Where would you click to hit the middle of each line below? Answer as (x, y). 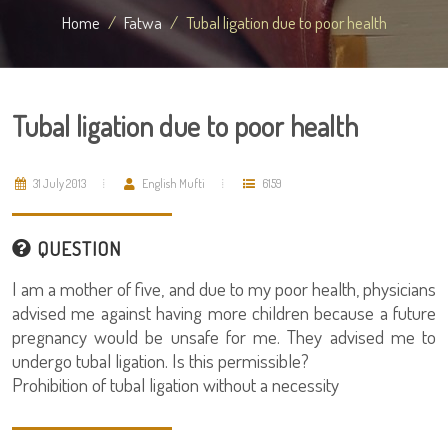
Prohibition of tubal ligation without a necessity (175, 384)
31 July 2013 (58, 183)
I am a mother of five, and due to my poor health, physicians (224, 288)
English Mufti (172, 183)
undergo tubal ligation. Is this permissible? (160, 360)
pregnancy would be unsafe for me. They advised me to (224, 336)
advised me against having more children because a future (224, 312)
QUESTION (76, 248)
